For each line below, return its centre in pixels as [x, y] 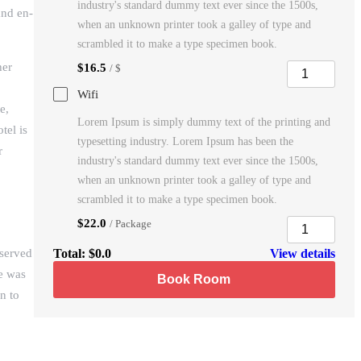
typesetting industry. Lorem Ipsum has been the [185, 141]
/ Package [130, 223]
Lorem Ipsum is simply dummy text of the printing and [203, 122]
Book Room [194, 279]
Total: [71, 253]
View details [302, 253]
